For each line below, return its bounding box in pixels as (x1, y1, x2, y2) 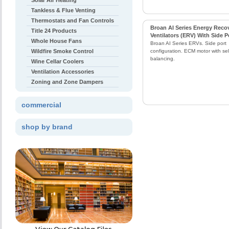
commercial (21, 101, 61, 109)
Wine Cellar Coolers (31, 58, 84, 64)
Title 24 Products (31, 28, 77, 34)
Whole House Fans (31, 38, 82, 44)
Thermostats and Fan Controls (31, 17, 114, 24)
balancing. (150, 56, 175, 61)
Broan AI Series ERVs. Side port (150, 40, 226, 46)
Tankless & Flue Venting (31, 7, 96, 13)
